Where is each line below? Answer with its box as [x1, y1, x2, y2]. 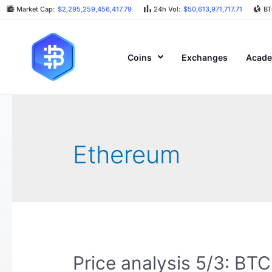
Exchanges [182, 52, 228, 63]
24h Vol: [153, 5, 180, 13]
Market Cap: [16, 5, 55, 13]
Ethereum [73, 140, 181, 170]
